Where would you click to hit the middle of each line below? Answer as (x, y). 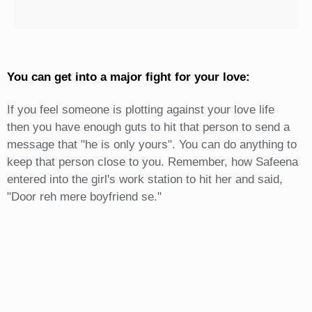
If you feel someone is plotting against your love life (140, 110)
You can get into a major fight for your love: (128, 77)
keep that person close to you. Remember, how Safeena (152, 162)
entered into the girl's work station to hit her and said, (145, 180)
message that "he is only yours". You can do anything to (151, 145)
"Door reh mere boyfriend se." (84, 197)
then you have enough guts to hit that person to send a (148, 127)
